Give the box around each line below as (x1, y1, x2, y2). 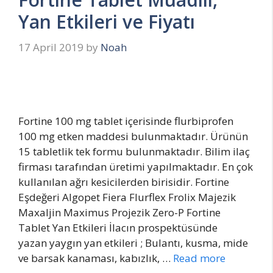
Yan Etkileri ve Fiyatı (18, 9, 195, 34)
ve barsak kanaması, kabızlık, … (18, 250, 173, 265)
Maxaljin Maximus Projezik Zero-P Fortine (18, 205, 221, 219)
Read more (173, 250, 225, 265)
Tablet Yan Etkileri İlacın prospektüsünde (18, 220, 218, 235)
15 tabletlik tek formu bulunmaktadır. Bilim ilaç (18, 144, 250, 158)
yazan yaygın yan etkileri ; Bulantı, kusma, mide (18, 235, 248, 250)
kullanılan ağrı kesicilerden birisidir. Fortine (18, 174, 229, 189)
